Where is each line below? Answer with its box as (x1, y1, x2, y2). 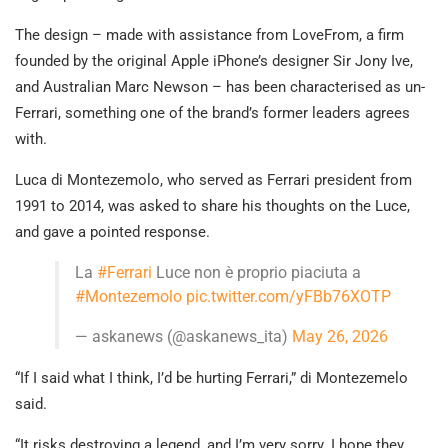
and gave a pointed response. (15, 223, 210, 242)
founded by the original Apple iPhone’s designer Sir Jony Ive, (15, 52, 413, 71)
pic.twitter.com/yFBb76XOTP (186, 287, 391, 307)
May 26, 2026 (292, 327, 388, 347)
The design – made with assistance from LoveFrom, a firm (15, 26, 404, 45)
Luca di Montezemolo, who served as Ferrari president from (15, 171, 412, 190)
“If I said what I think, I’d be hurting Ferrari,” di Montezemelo (15, 369, 408, 388)
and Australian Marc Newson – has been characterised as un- (15, 78, 425, 97)
